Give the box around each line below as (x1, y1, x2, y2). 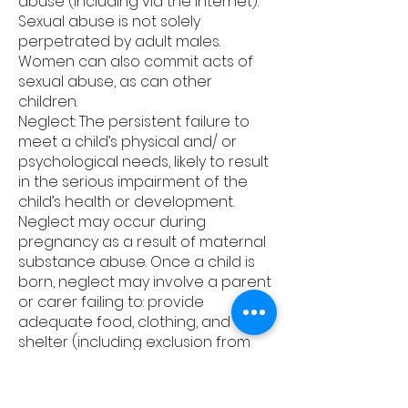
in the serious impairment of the (18, 171, 248, 192)
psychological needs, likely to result (18, 151, 269, 172)
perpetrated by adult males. (18, 31, 220, 52)
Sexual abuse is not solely (18, 11, 200, 32)
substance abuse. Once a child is (18, 251, 255, 272)
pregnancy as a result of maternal (18, 231, 266, 252)
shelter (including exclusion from (18, 331, 250, 352)
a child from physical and (18, 372, 199, 393)
